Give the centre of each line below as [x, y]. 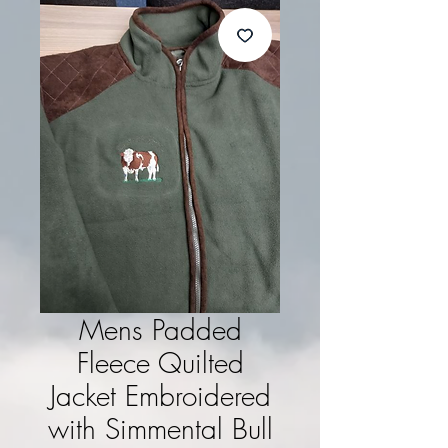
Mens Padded [160, 329]
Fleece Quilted [160, 362]
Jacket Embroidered [160, 395]
